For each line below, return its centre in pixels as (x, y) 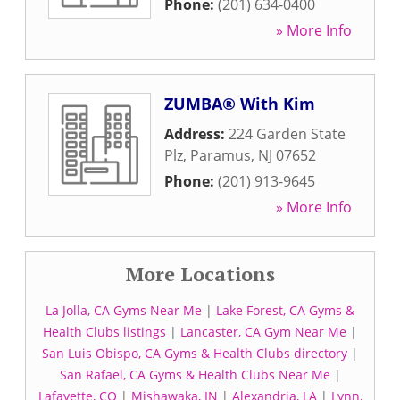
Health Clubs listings (104, 332)
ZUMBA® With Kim (240, 104)
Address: (196, 134)
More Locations (200, 274)
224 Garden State (287, 134)
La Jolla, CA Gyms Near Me (124, 310)
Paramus (221, 155)
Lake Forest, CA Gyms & (285, 310)
